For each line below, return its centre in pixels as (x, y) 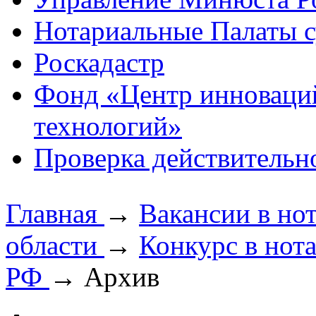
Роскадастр (99, 63)
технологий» (108, 126)
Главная (55, 214)
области (55, 245)
